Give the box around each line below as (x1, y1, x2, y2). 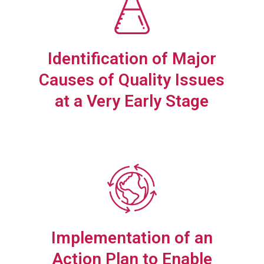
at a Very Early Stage (55, 91, 209, 111)
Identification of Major (47, 48, 216, 68)
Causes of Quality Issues (39, 70, 225, 90)
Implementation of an (51, 227, 213, 247)
